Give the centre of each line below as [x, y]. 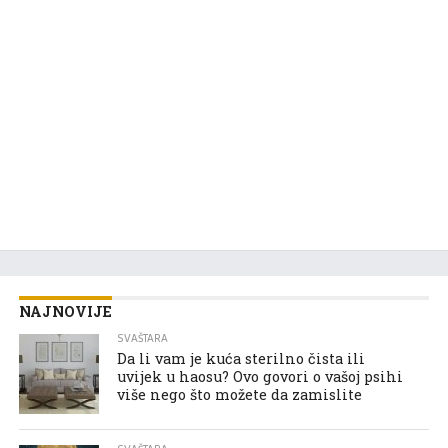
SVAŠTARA [143, 338]
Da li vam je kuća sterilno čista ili [241, 358]
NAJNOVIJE [65, 311]
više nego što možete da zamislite [240, 394]
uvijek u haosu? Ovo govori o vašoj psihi [260, 376]
